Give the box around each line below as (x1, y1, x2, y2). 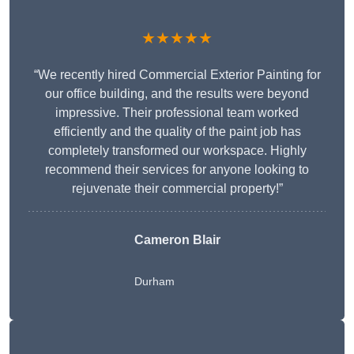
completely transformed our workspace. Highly (47, 144, 307, 158)
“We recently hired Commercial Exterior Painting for (33, 68, 321, 82)
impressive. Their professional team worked (55, 106, 299, 120)
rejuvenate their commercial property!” (71, 182, 283, 196)
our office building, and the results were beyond (45, 87, 309, 101)
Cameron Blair (134, 233, 220, 247)
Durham (134, 275, 175, 288)
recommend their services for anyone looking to (45, 163, 309, 177)
